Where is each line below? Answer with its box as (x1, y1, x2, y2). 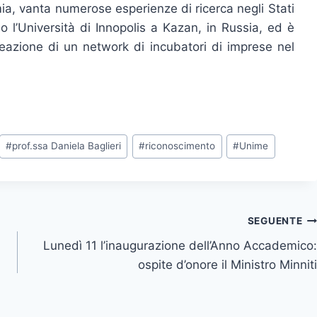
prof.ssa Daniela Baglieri (12, 140, 122, 152)
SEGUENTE (247, 215, 303, 227)
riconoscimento (145, 140, 216, 152)
